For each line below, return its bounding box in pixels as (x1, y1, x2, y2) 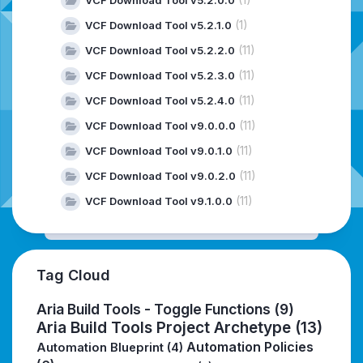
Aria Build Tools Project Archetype (36, 318, 291, 338)
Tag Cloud (36, 267, 110, 284)
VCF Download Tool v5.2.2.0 (85, 44, 235, 58)
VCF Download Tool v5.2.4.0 (85, 94, 235, 108)
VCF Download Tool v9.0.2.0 (85, 169, 236, 183)
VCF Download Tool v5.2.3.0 (85, 69, 235, 83)
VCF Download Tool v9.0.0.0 (85, 119, 236, 133)
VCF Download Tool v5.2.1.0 (85, 19, 232, 32)
